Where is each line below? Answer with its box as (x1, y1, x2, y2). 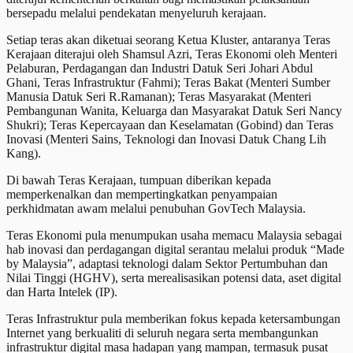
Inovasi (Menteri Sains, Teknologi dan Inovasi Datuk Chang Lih (6, 132, 326, 146)
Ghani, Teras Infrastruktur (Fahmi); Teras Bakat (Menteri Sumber (6, 75, 330, 89)
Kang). (6, 146, 41, 160)
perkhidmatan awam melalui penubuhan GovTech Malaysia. (6, 201, 306, 215)
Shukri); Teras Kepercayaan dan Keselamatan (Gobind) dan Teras (6, 117, 333, 132)
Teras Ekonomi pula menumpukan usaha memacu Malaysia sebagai (6, 228, 342, 242)
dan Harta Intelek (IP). (6, 284, 117, 299)
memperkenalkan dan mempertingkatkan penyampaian (6, 187, 277, 201)
